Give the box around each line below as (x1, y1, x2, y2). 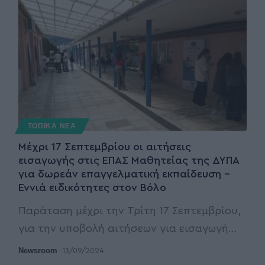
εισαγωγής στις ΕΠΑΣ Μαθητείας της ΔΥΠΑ (18, 154, 239, 166)
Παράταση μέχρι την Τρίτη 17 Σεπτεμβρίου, (18, 205, 241, 216)
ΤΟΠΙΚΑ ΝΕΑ (27, 122, 76, 130)
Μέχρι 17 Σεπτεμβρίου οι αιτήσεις (18, 141, 191, 152)
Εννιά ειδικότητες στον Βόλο (18, 182, 166, 193)
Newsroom (18, 245, 57, 255)
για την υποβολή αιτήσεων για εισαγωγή (18, 222, 228, 234)
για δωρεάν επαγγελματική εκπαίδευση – (18, 168, 230, 179)
